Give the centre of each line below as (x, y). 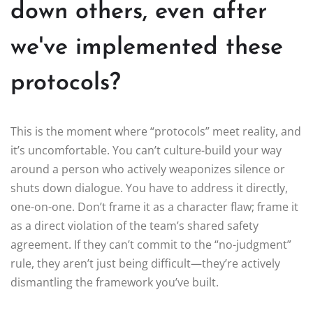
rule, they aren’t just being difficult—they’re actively (145, 263)
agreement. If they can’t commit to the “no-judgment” (151, 244)
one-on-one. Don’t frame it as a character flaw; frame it (154, 206)
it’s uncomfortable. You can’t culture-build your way (146, 150)
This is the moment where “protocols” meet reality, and (156, 131)
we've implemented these (147, 48)
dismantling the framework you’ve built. (115, 282)
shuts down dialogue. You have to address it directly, (149, 188)
